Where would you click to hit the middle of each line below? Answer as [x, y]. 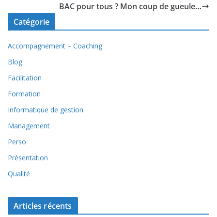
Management [29, 126]
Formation [24, 94]
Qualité [19, 174]
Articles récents [43, 206]
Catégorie [32, 22]
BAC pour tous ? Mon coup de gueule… [130, 6]
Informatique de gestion [46, 110]
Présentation [28, 158]
